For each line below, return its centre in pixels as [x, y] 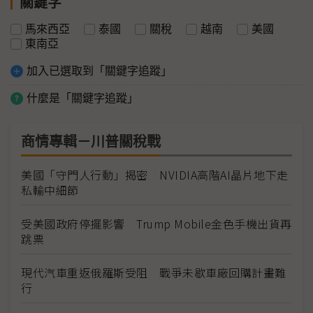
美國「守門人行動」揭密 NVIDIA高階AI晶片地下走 [155, 174]
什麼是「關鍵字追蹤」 [82, 98]
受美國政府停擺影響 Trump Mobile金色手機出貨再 [156, 223]
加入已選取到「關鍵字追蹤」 [99, 71]
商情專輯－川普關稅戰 [91, 141]
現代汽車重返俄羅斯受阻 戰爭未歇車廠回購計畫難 [154, 272]
